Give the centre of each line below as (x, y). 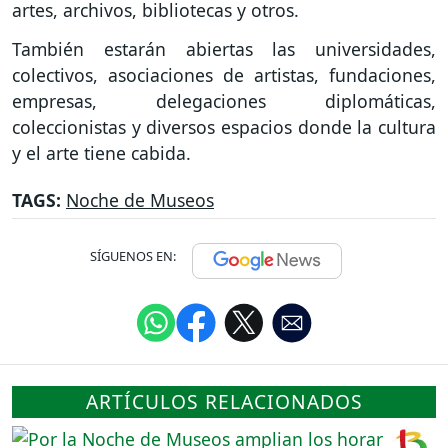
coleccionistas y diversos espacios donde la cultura (224, 126)
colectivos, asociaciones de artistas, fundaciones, (224, 74)
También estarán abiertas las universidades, (224, 48)
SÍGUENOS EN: (133, 255)
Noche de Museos (140, 199)
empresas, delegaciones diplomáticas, (224, 100)
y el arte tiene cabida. (101, 152)
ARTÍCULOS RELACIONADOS (224, 401)
